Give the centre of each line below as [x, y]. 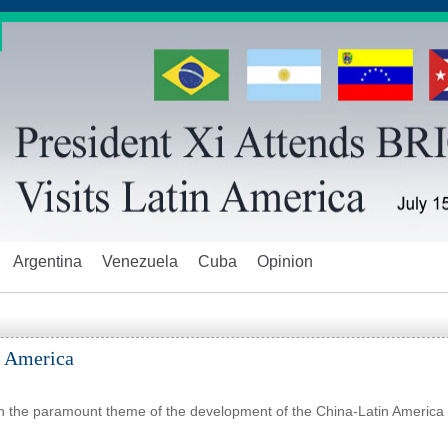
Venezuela [140, 261]
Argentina [47, 261]
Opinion [285, 261]
